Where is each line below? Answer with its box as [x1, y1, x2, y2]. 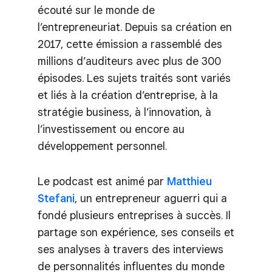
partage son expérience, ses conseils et [38, 225, 234, 239]
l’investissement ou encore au [38, 122, 185, 135]
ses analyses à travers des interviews [38, 242, 223, 256]
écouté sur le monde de [38, 3, 155, 16]
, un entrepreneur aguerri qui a [75, 191, 227, 205]
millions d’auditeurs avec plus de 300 [38, 54, 221, 67]
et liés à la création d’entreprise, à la [38, 88, 218, 101]
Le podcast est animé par [38, 174, 167, 188]
